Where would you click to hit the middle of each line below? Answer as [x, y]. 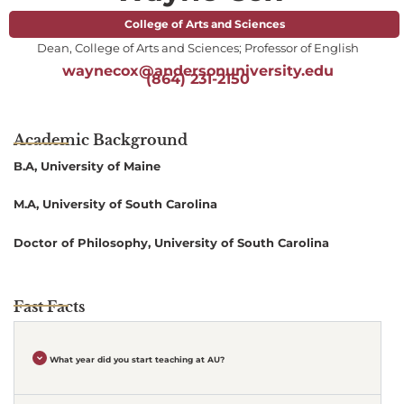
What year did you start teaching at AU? [138, 359]
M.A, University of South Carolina [115, 205]
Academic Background [101, 140]
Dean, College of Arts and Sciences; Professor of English [197, 48]
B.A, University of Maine [87, 167]
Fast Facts [49, 307]
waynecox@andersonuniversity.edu [197, 71]
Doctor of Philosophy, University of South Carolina [171, 243]
